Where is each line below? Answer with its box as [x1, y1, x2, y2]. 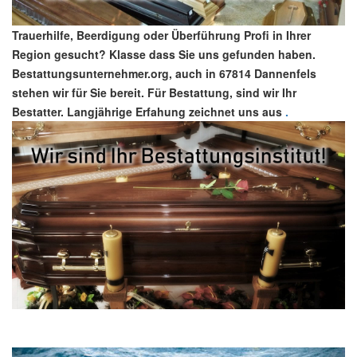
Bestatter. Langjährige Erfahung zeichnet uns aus [12, 104, 282, 120]
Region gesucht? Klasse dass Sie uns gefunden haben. [12, 46, 316, 63]
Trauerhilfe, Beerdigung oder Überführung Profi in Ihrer [12, 27, 311, 44]
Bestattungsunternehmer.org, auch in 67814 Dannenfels [12, 65, 316, 82]
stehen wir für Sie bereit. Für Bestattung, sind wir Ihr [12, 84, 296, 101]
